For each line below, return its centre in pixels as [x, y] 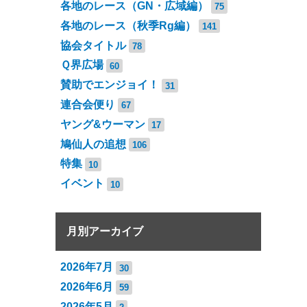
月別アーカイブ [105, 232]
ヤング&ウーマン [102, 124]
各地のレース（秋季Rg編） [128, 25]
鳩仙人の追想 [93, 144]
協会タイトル [93, 45]
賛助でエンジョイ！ [109, 85]
